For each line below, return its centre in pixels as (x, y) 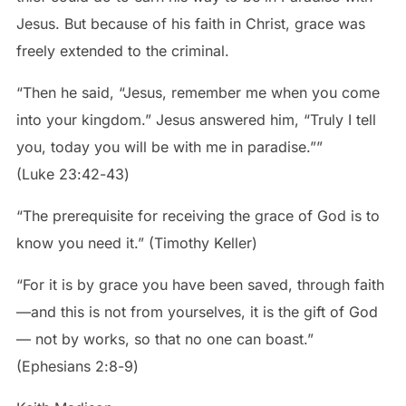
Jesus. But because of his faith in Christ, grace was (190, 23)
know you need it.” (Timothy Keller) (136, 242)
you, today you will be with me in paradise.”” (169, 146)
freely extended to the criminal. (122, 50)
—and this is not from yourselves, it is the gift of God (197, 311)
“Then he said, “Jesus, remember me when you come (198, 92)
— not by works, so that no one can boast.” (164, 338)
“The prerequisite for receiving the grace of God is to (198, 215)
